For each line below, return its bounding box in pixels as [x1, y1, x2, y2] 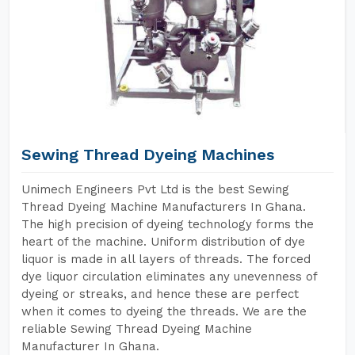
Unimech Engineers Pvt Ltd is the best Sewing [21, 182, 289, 197]
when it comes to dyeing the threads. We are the [21, 304, 307, 319]
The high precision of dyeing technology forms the [21, 217, 314, 231]
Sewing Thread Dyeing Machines [21, 145, 274, 164]
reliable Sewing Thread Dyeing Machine [21, 322, 252, 336]
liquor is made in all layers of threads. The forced [21, 252, 311, 266]
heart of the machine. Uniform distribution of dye [21, 235, 305, 249]
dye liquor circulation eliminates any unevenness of [21, 269, 317, 284]
